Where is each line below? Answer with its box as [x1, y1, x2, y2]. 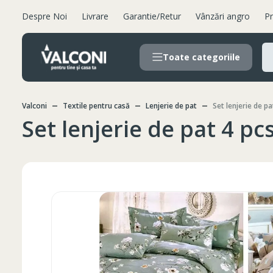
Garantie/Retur [123, 10, 181, 22]
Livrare [82, 10, 108, 22]
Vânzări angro [196, 10, 250, 22]
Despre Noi [22, 10, 67, 22]
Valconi [22, 101, 47, 111]
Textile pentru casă [63, 101, 130, 111]
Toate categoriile [163, 51, 240, 63]
